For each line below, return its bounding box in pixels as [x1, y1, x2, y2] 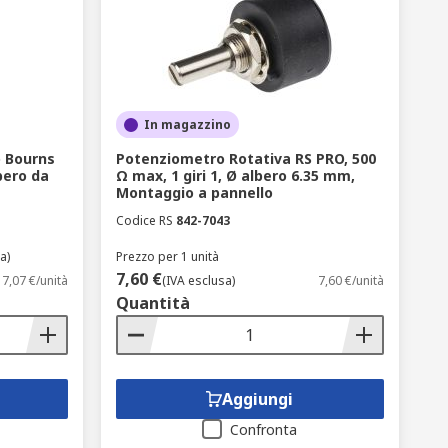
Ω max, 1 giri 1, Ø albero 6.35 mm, [115, 166, 355, 185]
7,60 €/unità [317, 272, 384, 289]
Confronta [230, 420, 298, 439]
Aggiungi [222, 388, 294, 410]
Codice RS [115, 212, 173, 229]
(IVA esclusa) [161, 272, 235, 289]
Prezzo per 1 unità [115, 248, 219, 265]
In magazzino [143, 116, 231, 133]
